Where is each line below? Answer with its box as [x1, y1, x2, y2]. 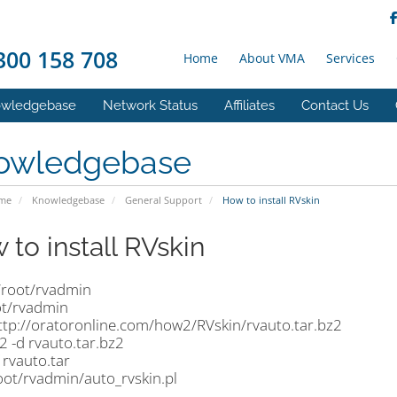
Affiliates [224, 97, 275, 113]
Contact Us [301, 97, 369, 113]
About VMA [239, 50, 305, 66]
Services [326, 50, 375, 66]
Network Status [103, 97, 198, 113]
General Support [124, 193, 202, 206]
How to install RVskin [219, 193, 320, 206]
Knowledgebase [31, 193, 105, 206]
